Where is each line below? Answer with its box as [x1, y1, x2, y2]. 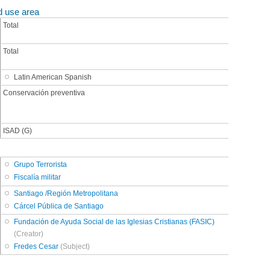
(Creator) [14, 229, 44, 238]
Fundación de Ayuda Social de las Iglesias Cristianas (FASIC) [14, 217, 215, 226]
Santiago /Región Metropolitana [14, 189, 119, 198]
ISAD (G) [3, 126, 32, 135]
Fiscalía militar [14, 173, 61, 182]
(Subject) [58, 242, 90, 251]
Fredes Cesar [14, 242, 59, 251]
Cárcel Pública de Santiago [14, 201, 104, 210]
